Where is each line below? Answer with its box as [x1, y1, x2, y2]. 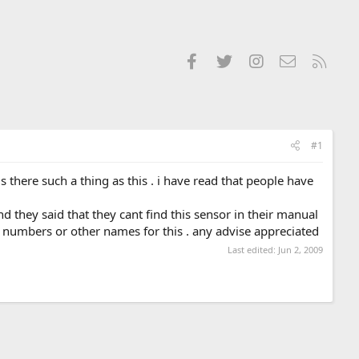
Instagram [263, 50, 321, 67]
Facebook [201, 50, 255, 67]
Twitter [234, 50, 273, 67]
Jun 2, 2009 [278, 244, 323, 256]
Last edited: [228, 244, 278, 256]
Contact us [297, 50, 355, 67]
